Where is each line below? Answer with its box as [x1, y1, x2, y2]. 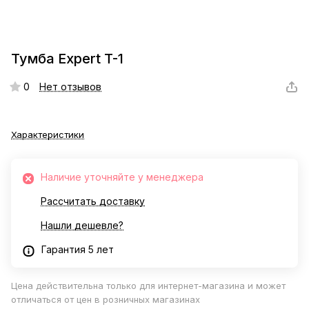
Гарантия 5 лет [41, 243, 114, 256]
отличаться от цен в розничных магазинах [11, 294, 200, 306]
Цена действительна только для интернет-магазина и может [11, 280, 286, 292]
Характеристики [11, 129, 84, 141]
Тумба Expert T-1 [11, 50, 123, 68]
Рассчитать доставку [41, 195, 145, 208]
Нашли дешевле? [41, 219, 123, 232]
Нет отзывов [39, 81, 101, 93]
